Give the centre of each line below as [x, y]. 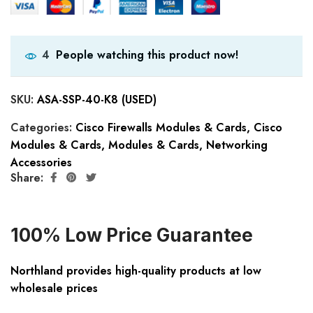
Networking [237, 145]
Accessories [41, 163]
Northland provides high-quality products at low [136, 271]
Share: [27, 177]
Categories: [43, 128]
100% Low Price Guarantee [132, 235]
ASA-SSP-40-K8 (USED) [97, 100]
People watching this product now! [147, 54]
